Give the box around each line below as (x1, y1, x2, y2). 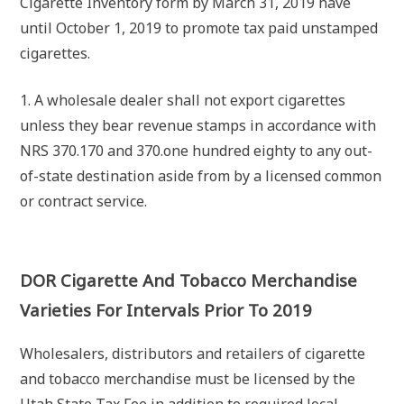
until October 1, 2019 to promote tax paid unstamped (20, 18, 379, 39)
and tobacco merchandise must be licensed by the (20, 369, 356, 390)
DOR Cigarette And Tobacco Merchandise (20, 268, 358, 291)
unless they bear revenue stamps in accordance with (20, 115, 377, 136)
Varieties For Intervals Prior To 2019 (20, 298, 313, 321)
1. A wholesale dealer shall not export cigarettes (20, 90, 346, 111)
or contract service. (20, 191, 148, 212)
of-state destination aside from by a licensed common (20, 166, 382, 187)
